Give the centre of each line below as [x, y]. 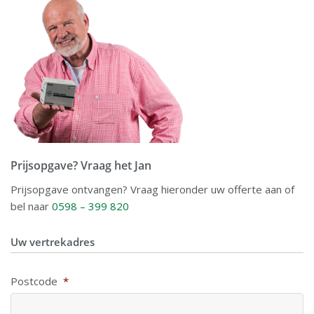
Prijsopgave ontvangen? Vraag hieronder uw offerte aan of [152, 190]
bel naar [31, 206]
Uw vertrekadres [53, 242]
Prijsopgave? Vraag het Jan [81, 166]
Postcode [34, 281]
